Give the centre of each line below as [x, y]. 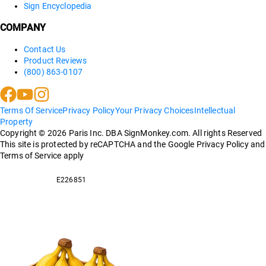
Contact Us [45, 50]
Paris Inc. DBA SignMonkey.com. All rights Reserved [164, 133]
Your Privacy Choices [154, 110]
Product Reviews [56, 61]
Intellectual [215, 110]
